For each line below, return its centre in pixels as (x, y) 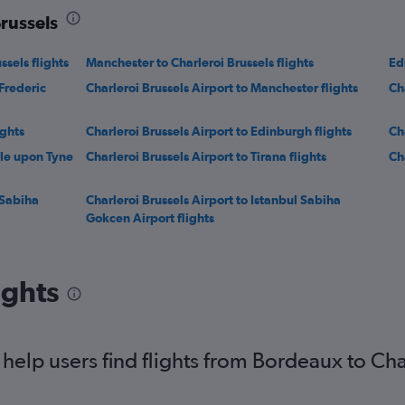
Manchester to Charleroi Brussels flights (200, 62)
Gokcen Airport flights (151, 218)
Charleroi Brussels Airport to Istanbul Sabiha (214, 200)
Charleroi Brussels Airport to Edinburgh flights (219, 131)
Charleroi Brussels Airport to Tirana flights (207, 156)
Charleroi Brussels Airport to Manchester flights (222, 88)
